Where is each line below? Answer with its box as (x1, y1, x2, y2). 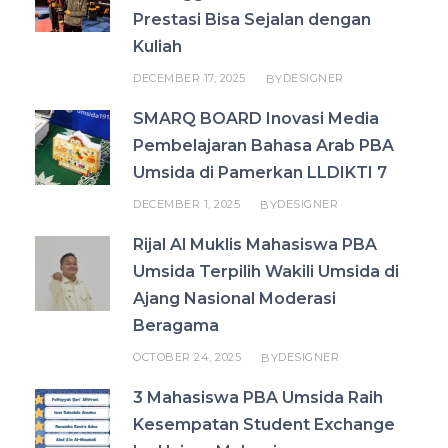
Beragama (133, 315, 219, 335)
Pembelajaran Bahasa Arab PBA (133, 135, 394, 155)
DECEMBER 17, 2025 (133, 70, 246, 85)
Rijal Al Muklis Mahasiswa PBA (133, 234, 377, 254)
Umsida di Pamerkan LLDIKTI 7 (133, 162, 387, 182)
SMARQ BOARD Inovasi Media (133, 108, 379, 128)
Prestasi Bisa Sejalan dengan (133, 9, 371, 29)
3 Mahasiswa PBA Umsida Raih (133, 387, 383, 407)
